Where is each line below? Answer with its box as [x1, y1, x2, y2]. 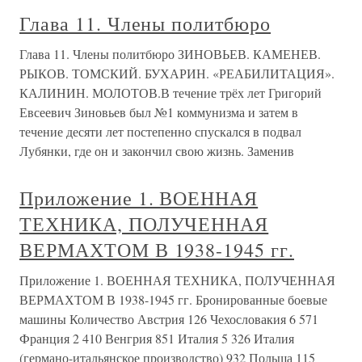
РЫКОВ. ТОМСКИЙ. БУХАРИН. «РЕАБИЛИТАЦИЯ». [19, 65, 335, 82]
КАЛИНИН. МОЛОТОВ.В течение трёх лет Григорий [19, 84, 322, 101]
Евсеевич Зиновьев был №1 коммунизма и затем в [19, 103, 298, 120]
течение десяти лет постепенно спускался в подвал [19, 123, 301, 140]
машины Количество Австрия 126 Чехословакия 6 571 [19, 310, 318, 327]
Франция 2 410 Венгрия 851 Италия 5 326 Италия [19, 330, 294, 347]
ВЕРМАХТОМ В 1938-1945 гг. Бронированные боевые [19, 291, 327, 308]
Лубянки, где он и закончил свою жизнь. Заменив [19, 142, 294, 159]
